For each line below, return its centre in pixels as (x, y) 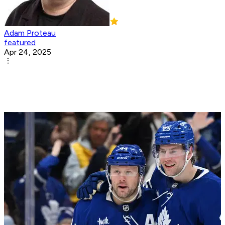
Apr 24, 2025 (28, 52)
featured (20, 43)
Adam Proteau (30, 33)
